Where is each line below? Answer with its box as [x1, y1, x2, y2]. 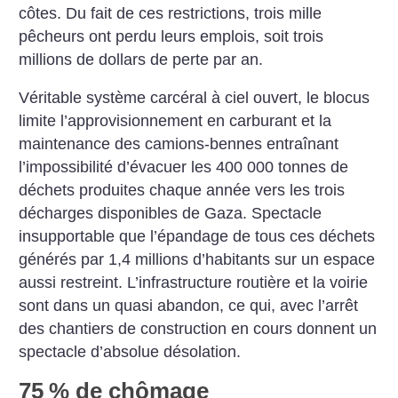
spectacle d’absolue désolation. [19, 343, 242, 362]
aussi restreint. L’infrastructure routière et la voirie [19, 274, 369, 292]
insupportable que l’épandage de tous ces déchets [19, 227, 376, 246]
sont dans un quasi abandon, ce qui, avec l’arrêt [19, 297, 359, 315]
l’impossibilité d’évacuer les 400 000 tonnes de [19, 158, 349, 177]
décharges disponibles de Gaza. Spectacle [19, 204, 322, 223]
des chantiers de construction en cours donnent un [19, 320, 378, 338]
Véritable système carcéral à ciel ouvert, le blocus [19, 89, 370, 107]
